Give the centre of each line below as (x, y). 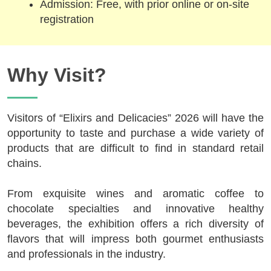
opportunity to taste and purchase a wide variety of (135, 133)
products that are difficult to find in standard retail (135, 148)
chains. (24, 163)
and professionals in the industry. (87, 254)
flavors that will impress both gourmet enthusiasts (135, 239)
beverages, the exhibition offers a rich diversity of (135, 224)
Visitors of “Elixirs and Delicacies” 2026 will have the (135, 118)
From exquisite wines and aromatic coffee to (135, 193)
